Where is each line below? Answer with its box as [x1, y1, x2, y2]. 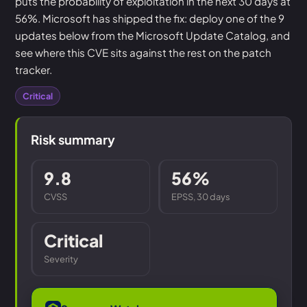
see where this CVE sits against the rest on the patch [15, 46, 271, 59]
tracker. [15, 63, 52, 76]
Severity [44, 254, 78, 265]
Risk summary [31, 132, 115, 147]
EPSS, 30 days [171, 191, 230, 202]
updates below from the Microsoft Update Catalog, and [15, 29, 290, 42]
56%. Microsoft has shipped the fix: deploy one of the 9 [15, 12, 284, 25]
